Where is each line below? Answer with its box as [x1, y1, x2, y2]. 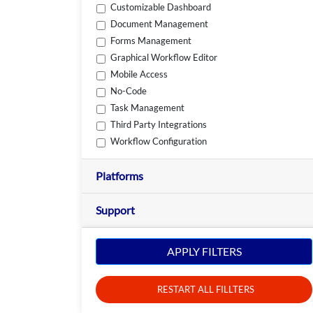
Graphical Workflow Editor [110, 51, 218, 63]
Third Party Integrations [110, 118, 208, 130]
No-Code [110, 85, 147, 96]
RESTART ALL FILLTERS [157, 283, 254, 295]
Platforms [96, 169, 143, 183]
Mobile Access [110, 68, 168, 80]
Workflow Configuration [110, 135, 208, 147]
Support [96, 203, 135, 217]
